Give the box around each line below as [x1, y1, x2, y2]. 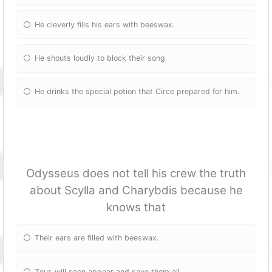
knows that [106, 200, 166, 214]
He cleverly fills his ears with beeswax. [35, 19, 175, 29]
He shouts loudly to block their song [35, 53, 166, 63]
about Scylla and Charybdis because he [29, 183, 243, 197]
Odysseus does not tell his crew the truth [26, 166, 246, 180]
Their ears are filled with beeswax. [35, 233, 159, 243]
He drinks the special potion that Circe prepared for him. [35, 87, 240, 97]
